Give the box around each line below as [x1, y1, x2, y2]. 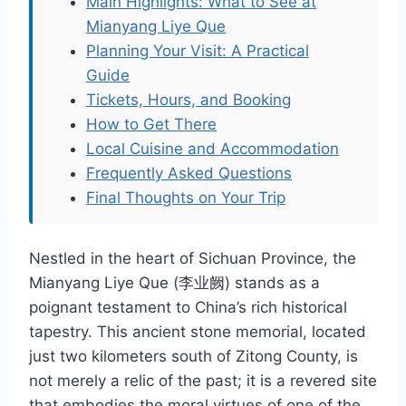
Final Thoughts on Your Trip [86, 188, 285, 208]
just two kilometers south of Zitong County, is [29, 347, 358, 366]
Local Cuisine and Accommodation [86, 140, 339, 159]
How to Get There [86, 115, 217, 134]
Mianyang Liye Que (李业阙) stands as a [29, 274, 320, 293]
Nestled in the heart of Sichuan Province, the [29, 249, 356, 268]
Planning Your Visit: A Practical [86, 42, 309, 61]
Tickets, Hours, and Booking [86, 91, 291, 110]
